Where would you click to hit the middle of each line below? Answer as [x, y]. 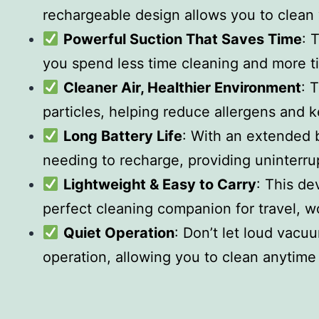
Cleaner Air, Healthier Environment [182, 88]
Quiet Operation [119, 233]
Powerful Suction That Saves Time [182, 39]
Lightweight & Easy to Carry [159, 184]
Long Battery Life [122, 136]
